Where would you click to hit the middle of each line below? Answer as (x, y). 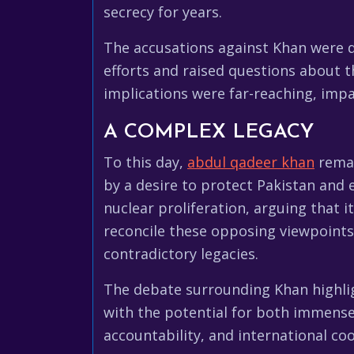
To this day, (145, 162)
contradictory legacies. (181, 254)
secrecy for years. (163, 12)
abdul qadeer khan (251, 162)
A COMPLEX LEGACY (209, 132)
